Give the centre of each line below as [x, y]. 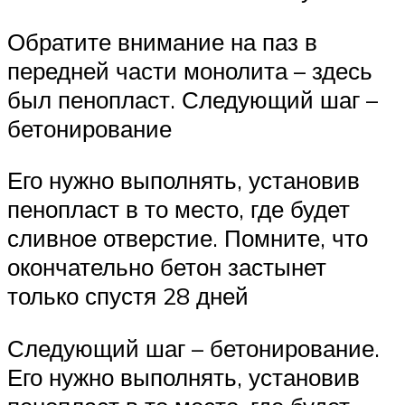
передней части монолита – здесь [190, 70]
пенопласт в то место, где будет [179, 209]
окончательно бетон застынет [167, 267]
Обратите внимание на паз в [162, 41]
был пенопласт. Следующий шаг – [193, 99]
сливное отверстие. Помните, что [188, 238]
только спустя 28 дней [128, 296]
